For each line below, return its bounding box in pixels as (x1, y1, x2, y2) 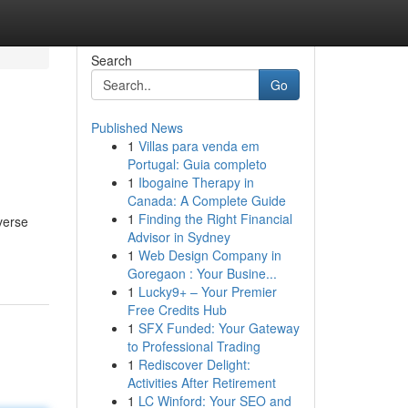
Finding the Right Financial (138, 209, 292, 228)
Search (90, 51, 132, 69)
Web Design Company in (138, 246, 281, 264)
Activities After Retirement (127, 373, 276, 392)
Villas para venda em (138, 137, 260, 155)
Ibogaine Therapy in (138, 173, 254, 191)
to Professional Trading (127, 337, 260, 355)
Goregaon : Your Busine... (127, 264, 277, 282)
